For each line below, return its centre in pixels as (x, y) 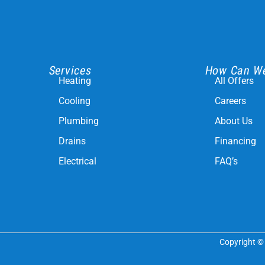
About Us (233, 121)
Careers (230, 101)
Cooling (75, 101)
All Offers (234, 81)
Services (70, 71)
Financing (235, 141)
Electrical (78, 161)
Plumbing (79, 121)
